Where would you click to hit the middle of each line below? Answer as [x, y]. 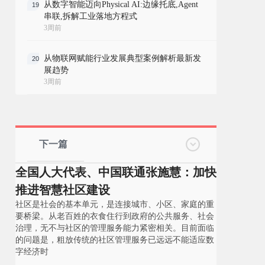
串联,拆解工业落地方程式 [91, 16]
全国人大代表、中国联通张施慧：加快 [116, 172]
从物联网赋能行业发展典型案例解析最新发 [122, 58]
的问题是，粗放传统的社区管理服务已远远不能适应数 [115, 240]
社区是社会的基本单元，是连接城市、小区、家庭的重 [115, 204]
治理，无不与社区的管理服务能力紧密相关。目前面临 [115, 228]
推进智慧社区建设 [63, 190]
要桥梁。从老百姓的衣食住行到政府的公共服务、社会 [115, 216]
